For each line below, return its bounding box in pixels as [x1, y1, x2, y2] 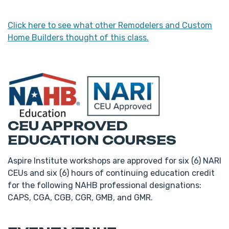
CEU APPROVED [8, 118, 128, 133]
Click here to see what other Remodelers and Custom [8, 20, 212, 30]
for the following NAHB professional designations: [8, 180, 201, 190]
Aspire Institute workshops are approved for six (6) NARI [8, 156, 221, 166]
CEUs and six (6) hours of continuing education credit [8, 168, 215, 178]
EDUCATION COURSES [8, 132, 176, 148]
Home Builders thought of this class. [8, 33, 149, 42]
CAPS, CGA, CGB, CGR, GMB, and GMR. [8, 193, 153, 202]
